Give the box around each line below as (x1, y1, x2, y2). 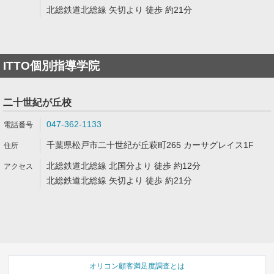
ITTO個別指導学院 (3, 59, 100, 72)
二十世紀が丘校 (3, 97, 72, 108)
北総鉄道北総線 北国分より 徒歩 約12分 (46, 161, 201, 171)
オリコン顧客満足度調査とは (89, 261, 185, 270)
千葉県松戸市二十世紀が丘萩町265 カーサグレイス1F (46, 140, 254, 150)
